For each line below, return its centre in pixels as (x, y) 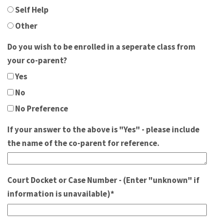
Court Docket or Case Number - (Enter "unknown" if (103, 180)
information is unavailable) (59, 194)
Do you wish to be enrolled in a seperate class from (101, 47)
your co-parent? (37, 61)
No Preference (41, 109)
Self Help (31, 10)
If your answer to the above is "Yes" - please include (103, 130)
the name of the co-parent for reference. (83, 143)
